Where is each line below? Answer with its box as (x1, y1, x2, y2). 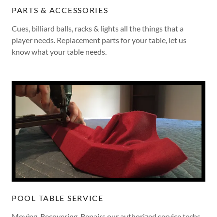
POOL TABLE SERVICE (12, 193, 104, 202)
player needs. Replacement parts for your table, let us (12, 35, 186, 45)
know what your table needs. (12, 46, 107, 56)
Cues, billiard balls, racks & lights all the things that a (12, 23, 184, 33)
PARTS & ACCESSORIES (12, 5, 108, 15)
